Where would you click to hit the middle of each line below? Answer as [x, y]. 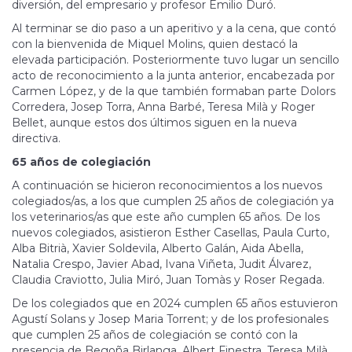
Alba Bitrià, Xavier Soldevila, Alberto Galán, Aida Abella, [158, 248]
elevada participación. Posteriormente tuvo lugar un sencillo [176, 59]
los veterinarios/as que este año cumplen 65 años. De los [166, 216]
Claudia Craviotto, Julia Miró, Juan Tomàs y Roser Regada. [168, 279]
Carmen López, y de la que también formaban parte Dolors [174, 91]
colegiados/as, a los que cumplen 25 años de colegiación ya [173, 201]
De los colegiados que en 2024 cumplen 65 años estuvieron [175, 303]
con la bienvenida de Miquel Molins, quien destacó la [155, 44]
